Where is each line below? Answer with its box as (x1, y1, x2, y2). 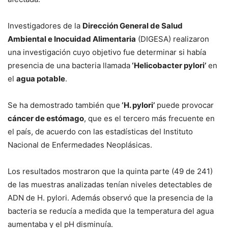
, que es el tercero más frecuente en (84, 113, 215, 124)
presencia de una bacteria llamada (8, 61, 130, 71)
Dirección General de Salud (82, 21, 183, 31)
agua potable (16, 74, 65, 84)
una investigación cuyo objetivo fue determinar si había (8, 47, 206, 58)
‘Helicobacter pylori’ (130, 61, 206, 71)
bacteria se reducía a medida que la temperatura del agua (8, 206, 214, 216)
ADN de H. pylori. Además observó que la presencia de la (8, 193, 213, 203)
